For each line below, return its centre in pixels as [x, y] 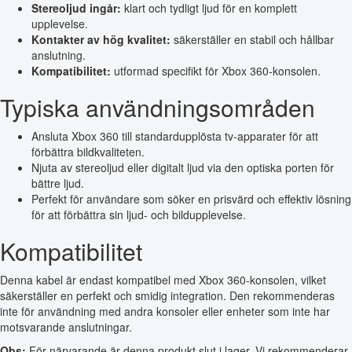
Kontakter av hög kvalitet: [101, 39]
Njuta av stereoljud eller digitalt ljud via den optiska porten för [183, 167]
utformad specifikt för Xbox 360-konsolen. [216, 70]
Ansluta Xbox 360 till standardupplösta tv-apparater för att [175, 136]
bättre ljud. [58, 183]
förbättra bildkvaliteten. [88, 151]
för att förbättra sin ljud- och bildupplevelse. [139, 214]
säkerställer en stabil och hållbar [252, 39]
